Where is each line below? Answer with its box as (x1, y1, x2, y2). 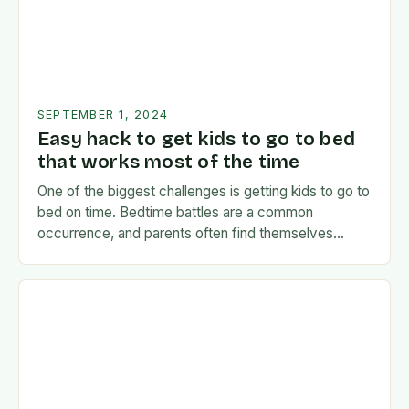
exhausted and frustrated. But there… (37, 246, 272, 264)
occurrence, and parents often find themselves (37, 225, 333, 243)
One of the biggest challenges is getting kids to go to (37, 183, 370, 201)
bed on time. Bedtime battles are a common (37, 204, 313, 222)
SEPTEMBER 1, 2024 (37, 108, 169, 122)
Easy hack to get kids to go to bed (37, 128, 356, 152)
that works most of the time (37, 151, 300, 174)
